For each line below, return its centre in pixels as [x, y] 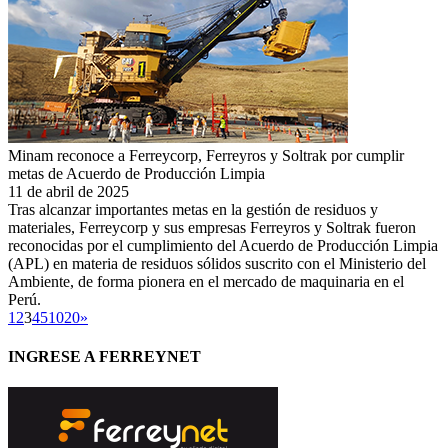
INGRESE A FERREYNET [104, 356]
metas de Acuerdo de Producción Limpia [136, 173]
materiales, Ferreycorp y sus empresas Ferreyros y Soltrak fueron [212, 227]
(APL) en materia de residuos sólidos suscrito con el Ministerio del [217, 263]
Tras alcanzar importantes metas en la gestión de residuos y [193, 209]
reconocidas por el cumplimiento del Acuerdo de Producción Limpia [223, 245]
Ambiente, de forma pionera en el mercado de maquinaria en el [206, 281]
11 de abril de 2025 [68, 191]
